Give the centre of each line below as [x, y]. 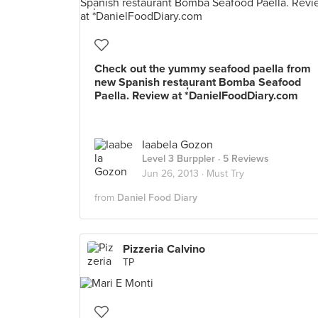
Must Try [225, 174]
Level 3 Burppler [179, 159]
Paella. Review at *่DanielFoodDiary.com [196, 96]
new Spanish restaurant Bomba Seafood [198, 82]
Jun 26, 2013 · [174, 174]
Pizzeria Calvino [164, 249]
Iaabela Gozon [177, 145]
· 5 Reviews [242, 159]
